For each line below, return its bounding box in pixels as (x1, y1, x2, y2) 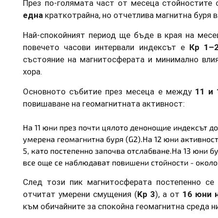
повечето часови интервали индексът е (23, 41, 190, 53)
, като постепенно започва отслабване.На (27, 145, 183, 155)
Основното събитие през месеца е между (23, 86, 195, 97)
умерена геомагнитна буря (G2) (23, 134, 141, 144)
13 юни (183, 145, 208, 155)
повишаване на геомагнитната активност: (23, 98, 185, 109)
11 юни (35, 122, 57, 132)
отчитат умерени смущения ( (23, 188, 138, 200)
